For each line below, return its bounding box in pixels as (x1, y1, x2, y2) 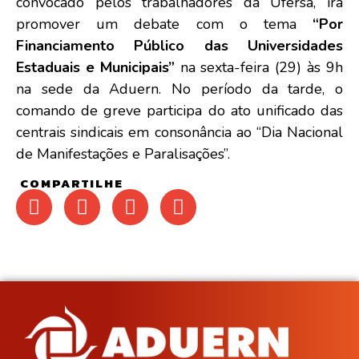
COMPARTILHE (20, 173, 123, 192)
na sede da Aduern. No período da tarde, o (16, 79, 343, 99)
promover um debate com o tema (16, 14, 313, 34)
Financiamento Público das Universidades (16, 36, 343, 56)
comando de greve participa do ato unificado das (16, 101, 343, 121)
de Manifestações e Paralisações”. (16, 144, 234, 164)
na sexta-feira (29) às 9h (179, 58, 344, 78)
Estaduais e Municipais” (16, 58, 180, 78)
